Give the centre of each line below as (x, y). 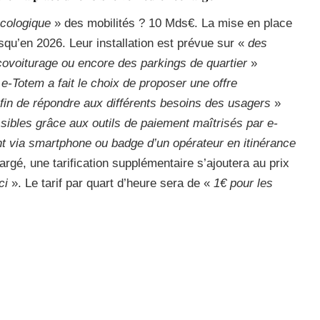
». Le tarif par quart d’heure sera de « (112, 183)
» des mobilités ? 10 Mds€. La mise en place (171, 23)
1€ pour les (243, 183)
